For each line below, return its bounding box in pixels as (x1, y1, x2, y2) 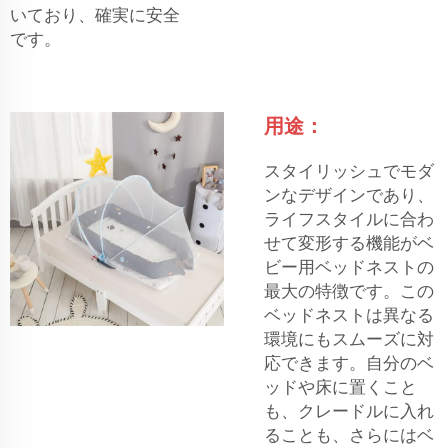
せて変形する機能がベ (264, 233, 434, 253)
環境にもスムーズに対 (264, 329, 434, 349)
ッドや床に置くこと (264, 377, 417, 397)
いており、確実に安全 (10, 5, 180, 25)
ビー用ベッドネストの (264, 257, 434, 277)
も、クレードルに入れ (264, 401, 434, 421)
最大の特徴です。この (264, 281, 434, 301)
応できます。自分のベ (264, 353, 434, 373)
